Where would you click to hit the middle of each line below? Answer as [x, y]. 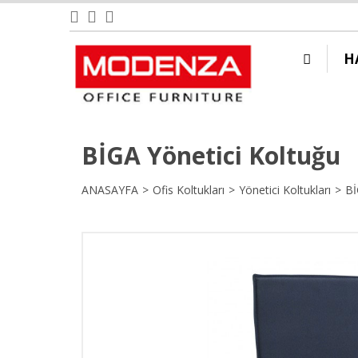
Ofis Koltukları [189, 190]
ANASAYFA [110, 190]
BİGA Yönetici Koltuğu [211, 155]
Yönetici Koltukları [285, 190]
